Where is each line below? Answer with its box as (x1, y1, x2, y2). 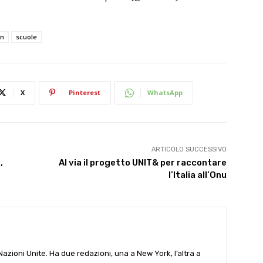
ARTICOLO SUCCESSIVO (151, 146, 227, 153)
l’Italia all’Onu (168, 170, 227, 180)
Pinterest (69, 88, 100, 97)
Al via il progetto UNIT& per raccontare (58, 157, 227, 168)
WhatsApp (147, 88, 183, 97)
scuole (16, 32, 37, 41)
